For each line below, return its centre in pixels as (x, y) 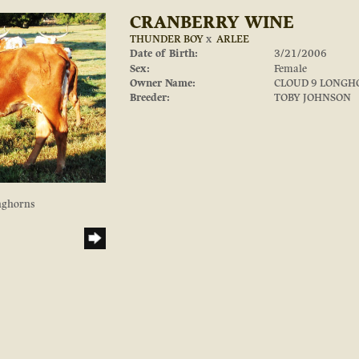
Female (291, 69)
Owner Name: (162, 83)
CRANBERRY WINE (212, 22)
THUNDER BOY (166, 39)
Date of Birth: (163, 54)
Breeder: (149, 98)
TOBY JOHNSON (313, 98)
